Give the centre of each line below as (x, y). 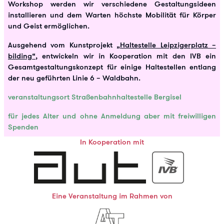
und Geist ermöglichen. (49, 26)
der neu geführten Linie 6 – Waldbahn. (74, 78)
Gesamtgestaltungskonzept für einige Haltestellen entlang (112, 67)
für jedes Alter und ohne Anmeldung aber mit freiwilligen (112, 116)
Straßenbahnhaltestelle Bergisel (126, 97)
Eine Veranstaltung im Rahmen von (112, 196)
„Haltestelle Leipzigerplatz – (166, 45)
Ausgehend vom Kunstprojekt (62, 45)
